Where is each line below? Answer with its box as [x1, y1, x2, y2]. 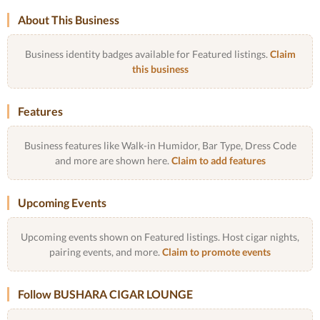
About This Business [18, 13, 119, 26]
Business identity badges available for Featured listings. [24, 48, 270, 60]
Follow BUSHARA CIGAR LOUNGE [18, 287, 193, 301]
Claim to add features [171, 154, 266, 166]
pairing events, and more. [49, 246, 162, 258]
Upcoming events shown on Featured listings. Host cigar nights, [21, 231, 299, 243]
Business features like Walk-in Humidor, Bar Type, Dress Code [24, 139, 296, 151]
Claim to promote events [162, 246, 271, 258]
